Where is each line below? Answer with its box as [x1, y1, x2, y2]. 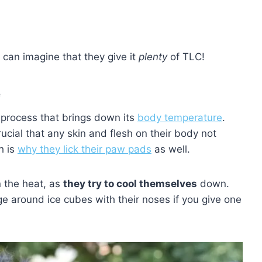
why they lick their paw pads [18, 143, 151, 155]
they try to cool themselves [63, 177, 197, 189]
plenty [139, 50, 167, 63]
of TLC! [167, 50, 208, 63]
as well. [151, 143, 193, 155]
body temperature [137, 111, 222, 123]
